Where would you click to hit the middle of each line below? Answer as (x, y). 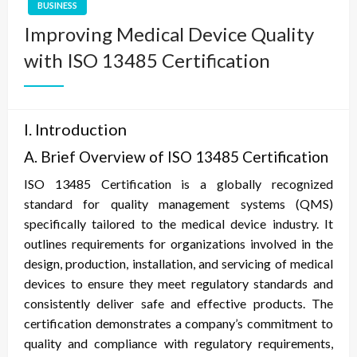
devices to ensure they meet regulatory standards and (178, 284)
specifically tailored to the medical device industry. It (178, 224)
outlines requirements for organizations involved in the (178, 244)
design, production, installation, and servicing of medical (178, 264)
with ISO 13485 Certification (147, 61)
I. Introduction (75, 129)
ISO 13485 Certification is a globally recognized (178, 184)
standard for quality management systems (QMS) (178, 204)
